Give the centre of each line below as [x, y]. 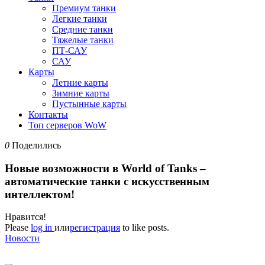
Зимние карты [81, 93]
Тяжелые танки [83, 40]
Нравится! [25, 217]
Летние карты [80, 83]
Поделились [36, 145]
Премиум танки [84, 8]
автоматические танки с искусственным [107, 181]
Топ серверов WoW [67, 125]
